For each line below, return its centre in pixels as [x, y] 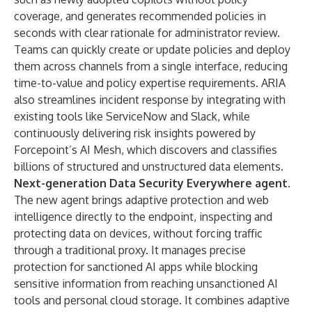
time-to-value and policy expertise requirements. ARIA [150, 83]
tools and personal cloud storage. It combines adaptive [152, 300]
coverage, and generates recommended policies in [140, 16]
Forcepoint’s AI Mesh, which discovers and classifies [146, 150]
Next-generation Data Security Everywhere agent [151, 183]
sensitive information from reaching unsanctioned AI [146, 283]
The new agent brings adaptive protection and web [141, 200]
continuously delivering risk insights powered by [135, 133]
